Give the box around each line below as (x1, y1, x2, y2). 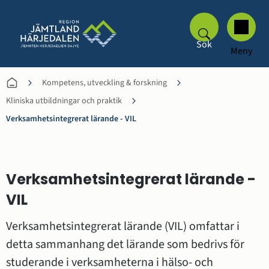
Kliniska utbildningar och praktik (6, 95, 122, 107)
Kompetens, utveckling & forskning (42, 77, 167, 89)
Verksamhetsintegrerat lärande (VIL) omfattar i (6, 218, 240, 235)
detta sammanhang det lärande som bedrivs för (6, 236, 244, 253)
